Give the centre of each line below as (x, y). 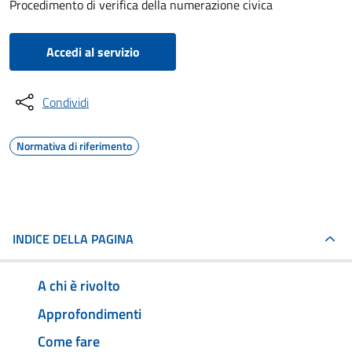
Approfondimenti (90, 313)
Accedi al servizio (93, 52)
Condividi (66, 102)
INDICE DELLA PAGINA (73, 239)
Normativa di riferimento (74, 146)
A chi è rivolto (79, 285)
